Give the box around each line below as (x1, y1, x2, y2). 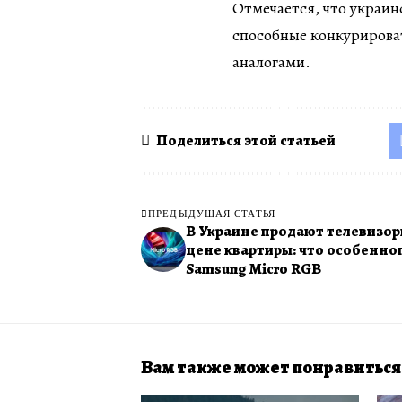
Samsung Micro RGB (186, 258, 321, 279)
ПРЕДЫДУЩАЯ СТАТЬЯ (148, 206, 275, 219)
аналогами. (232, 50, 310, 73)
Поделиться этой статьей (156, 130, 336, 152)
